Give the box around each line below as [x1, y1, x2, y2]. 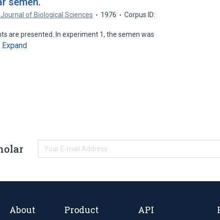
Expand [2, 41, 27, 50]
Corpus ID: [124, 11, 156, 19]
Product [64, 203, 99, 216]
